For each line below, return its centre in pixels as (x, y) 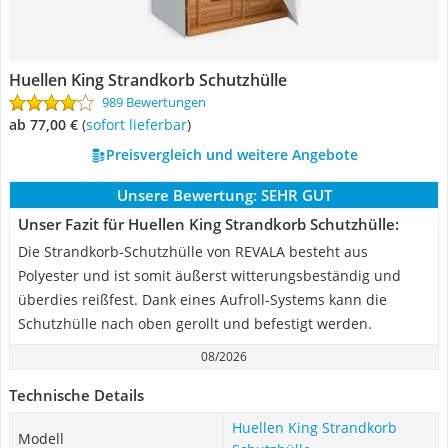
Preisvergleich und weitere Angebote (231, 154)
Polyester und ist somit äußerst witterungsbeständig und (209, 275)
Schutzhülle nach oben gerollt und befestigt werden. (195, 323)
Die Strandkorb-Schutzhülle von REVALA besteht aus (193, 251)
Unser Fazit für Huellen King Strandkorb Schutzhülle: (208, 224)
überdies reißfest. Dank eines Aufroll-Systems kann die (202, 299)
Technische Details (76, 395)
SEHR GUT (296, 195)
